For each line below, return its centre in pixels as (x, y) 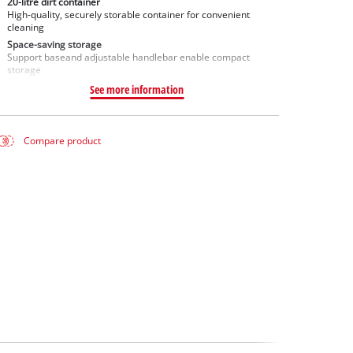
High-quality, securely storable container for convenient (128, 14)
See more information (137, 90)
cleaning (25, 27)
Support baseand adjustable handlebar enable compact (128, 58)
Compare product (63, 141)
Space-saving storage (54, 45)
